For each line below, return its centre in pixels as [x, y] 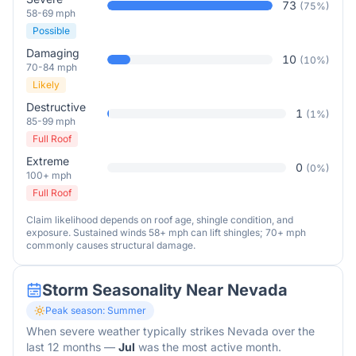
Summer [127, 310]
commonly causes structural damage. [111, 245]
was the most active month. [208, 347]
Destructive [56, 107]
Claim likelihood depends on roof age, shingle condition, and [160, 220]
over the [292, 331]
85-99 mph [51, 121]
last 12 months [64, 347]
